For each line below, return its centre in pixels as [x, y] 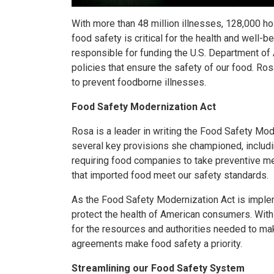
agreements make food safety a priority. [157, 244]
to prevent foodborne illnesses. [139, 83]
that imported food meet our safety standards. [170, 176]
